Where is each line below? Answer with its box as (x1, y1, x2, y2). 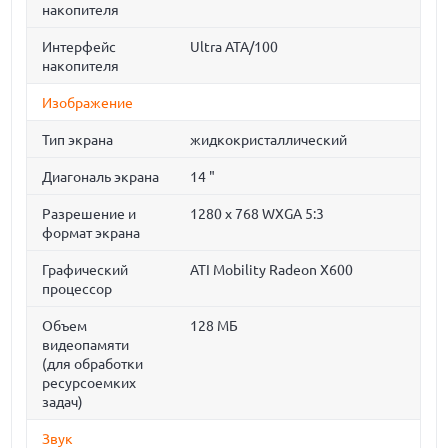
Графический (42, 262, 129, 278)
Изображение (42, 95, 134, 111)
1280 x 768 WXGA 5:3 (190, 206, 325, 222)
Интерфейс (42, 39, 117, 55)
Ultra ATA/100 (190, 39, 279, 55)
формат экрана (42, 225, 141, 241)
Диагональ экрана (42, 169, 160, 185)
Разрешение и (42, 206, 137, 222)
